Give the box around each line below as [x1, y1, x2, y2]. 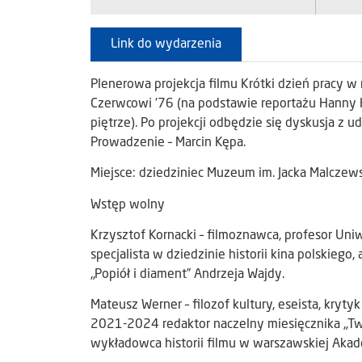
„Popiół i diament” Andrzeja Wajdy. [90, 268, 284, 281]
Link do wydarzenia [111, 37, 221, 51]
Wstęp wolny [90, 198, 165, 212]
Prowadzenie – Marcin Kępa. [90, 136, 246, 149]
